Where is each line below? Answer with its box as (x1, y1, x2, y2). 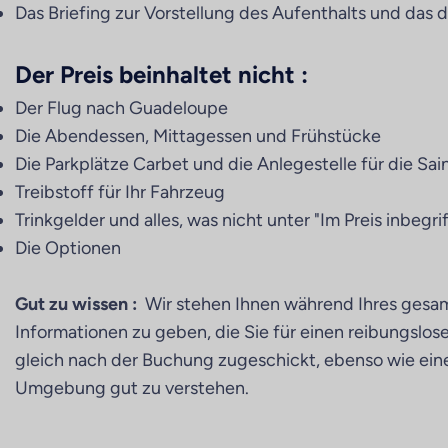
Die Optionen (15, 237, 121, 259)
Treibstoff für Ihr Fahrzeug (15, 181, 225, 203)
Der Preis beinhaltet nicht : (15, 60, 308, 89)
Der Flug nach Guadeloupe (15, 97, 228, 119)
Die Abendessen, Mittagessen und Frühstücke (15, 125, 381, 147)
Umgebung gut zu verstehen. (15, 377, 249, 399)
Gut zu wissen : (15, 293, 137, 315)
